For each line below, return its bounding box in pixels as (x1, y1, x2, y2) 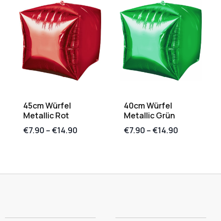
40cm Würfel (124, 100, 172, 111)
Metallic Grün (124, 110, 175, 121)
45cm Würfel (23, 100, 71, 111)
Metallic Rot (23, 110, 69, 121)
